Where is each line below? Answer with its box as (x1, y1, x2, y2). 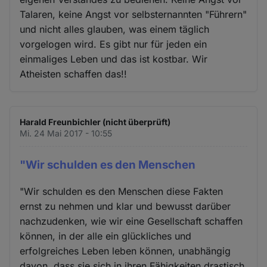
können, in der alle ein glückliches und (20, 230, 192, 243)
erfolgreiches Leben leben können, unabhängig (20, 245, 231, 257)
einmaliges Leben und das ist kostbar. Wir (20, 52, 208, 65)
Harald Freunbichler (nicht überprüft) (20, 116, 171, 127)
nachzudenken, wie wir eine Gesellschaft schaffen (20, 215, 243, 228)
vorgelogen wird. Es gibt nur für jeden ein (20, 38, 207, 50)
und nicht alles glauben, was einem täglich (20, 23, 210, 35)
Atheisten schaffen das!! (20, 67, 128, 80)
